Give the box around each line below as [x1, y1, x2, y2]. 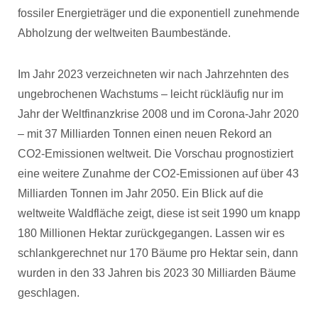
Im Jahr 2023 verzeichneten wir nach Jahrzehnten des [18, 68, 289, 80]
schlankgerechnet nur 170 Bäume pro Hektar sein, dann [18, 247, 298, 259]
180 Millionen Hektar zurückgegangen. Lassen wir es [18, 227, 285, 239]
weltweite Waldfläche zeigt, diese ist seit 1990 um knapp [18, 207, 300, 219]
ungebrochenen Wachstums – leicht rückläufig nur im [18, 88, 283, 100]
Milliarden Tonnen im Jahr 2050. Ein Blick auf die [18, 187, 263, 199]
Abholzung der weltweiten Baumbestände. [18, 27, 231, 39]
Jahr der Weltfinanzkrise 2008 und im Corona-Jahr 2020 [18, 108, 299, 120]
